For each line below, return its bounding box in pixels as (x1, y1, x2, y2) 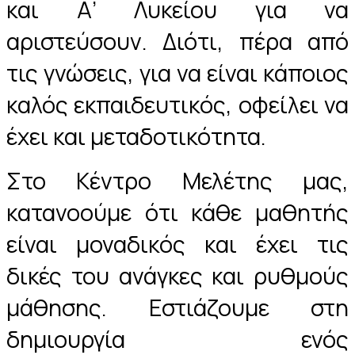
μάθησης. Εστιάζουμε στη (6, 291, 349, 323)
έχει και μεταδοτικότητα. (6, 120, 266, 152)
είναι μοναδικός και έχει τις (6, 227, 349, 260)
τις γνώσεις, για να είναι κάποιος (6, 56, 349, 89)
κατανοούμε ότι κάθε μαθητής (6, 196, 349, 228)
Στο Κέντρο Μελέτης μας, (6, 164, 349, 197)
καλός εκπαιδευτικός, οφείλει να (6, 88, 349, 120)
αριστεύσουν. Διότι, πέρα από (6, 25, 349, 57)
